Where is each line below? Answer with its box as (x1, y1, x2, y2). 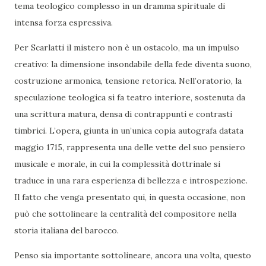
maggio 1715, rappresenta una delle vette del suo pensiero (14, 141, 245, 153)
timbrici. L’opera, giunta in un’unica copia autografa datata (14, 125, 243, 136)
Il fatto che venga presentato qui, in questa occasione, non (14, 191, 245, 202)
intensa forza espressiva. (14, 17, 113, 28)
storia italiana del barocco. (14, 224, 119, 236)
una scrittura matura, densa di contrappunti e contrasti (14, 108, 232, 119)
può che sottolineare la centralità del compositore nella (14, 208, 236, 219)
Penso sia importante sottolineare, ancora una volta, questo (14, 249, 251, 261)
